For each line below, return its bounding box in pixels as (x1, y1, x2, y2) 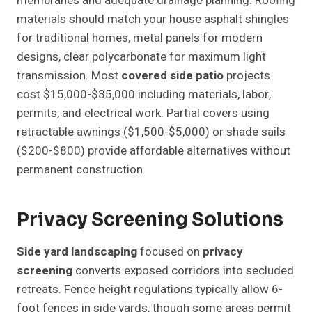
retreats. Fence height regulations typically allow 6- (17, 281, 283, 299)
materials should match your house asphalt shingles (17, 10, 289, 29)
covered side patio (121, 67, 224, 85)
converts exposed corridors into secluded (72, 262, 294, 280)
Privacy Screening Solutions (17, 208, 283, 232)
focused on (137, 243, 203, 261)
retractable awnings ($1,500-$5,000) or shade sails (17, 123, 286, 141)
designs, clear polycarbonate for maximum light (17, 48, 266, 66)
